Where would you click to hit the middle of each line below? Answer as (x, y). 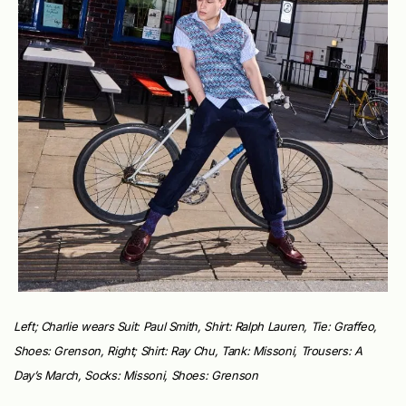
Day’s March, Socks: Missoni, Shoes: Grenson (136, 376)
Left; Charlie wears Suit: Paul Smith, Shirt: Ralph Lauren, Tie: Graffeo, (196, 327)
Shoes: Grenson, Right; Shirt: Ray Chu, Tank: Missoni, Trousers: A (188, 351)
